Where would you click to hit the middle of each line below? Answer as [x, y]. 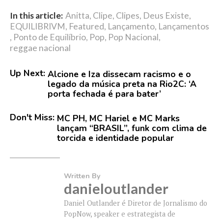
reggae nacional [40, 48]
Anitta [77, 15]
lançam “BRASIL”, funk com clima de [132, 128]
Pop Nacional [133, 37]
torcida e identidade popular [115, 138]
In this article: [36, 15]
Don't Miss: [32, 117]
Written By [82, 176]
